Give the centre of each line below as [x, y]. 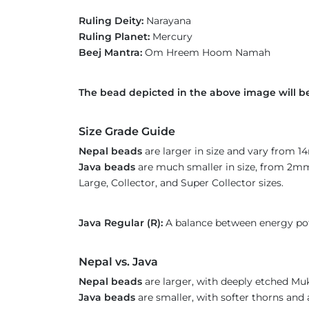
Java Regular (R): [121, 223]
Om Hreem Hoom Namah [206, 52]
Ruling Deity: [111, 21]
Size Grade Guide [127, 131]
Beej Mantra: [110, 52]
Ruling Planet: [114, 37]
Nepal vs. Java [118, 262]
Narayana [173, 21]
